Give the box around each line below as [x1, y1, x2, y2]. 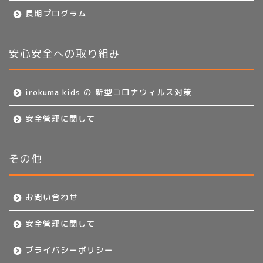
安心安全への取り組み [9, 46, 120, 60]
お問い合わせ [25, 191, 78, 203]
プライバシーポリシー [25, 244, 113, 255]
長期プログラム [25, 7, 87, 19]
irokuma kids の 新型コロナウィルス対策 [25, 86, 192, 97]
